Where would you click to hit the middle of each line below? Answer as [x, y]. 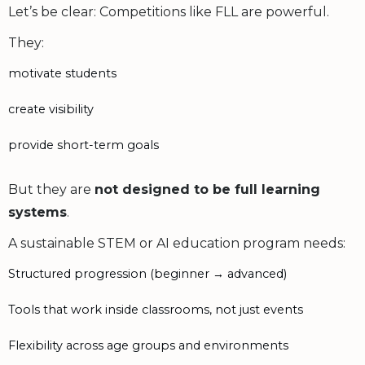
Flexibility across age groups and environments [148, 345]
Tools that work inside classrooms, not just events [156, 309]
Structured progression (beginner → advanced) [147, 273]
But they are [51, 189]
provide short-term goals [84, 145]
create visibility [51, 109]
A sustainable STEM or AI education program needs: [177, 243]
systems [37, 212]
